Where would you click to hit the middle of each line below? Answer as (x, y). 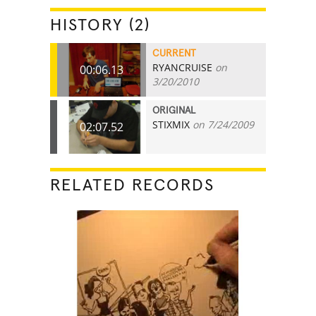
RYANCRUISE (183, 67)
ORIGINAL (174, 110)
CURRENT (175, 53)
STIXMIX (171, 124)
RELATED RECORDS (133, 185)
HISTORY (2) (101, 25)
